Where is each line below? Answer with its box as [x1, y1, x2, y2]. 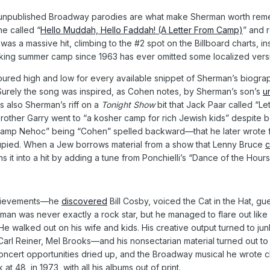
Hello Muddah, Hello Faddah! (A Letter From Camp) [40, 24, 243, 35]
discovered [61, 195, 107, 206]
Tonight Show [101, 99, 155, 110]
